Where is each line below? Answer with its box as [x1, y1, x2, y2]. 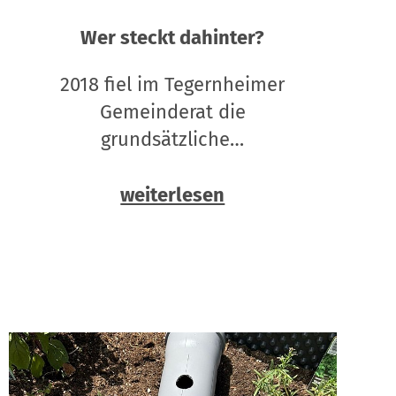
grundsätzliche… [101, 127, 245, 152]
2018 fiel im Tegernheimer [60, 72, 286, 97]
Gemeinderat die [99, 100, 246, 125]
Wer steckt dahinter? [80, 26, 265, 50]
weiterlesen [120, 183, 225, 208]
